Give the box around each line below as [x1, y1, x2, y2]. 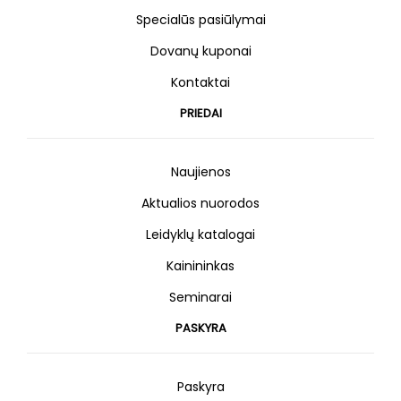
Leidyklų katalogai [146, 226, 255, 244]
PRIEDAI [179, 105, 222, 123]
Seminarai [169, 288, 232, 307]
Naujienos [170, 163, 231, 182]
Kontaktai [171, 73, 230, 92]
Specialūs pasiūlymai [135, 11, 266, 30]
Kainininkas [166, 257, 235, 276]
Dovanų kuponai [149, 42, 252, 61]
